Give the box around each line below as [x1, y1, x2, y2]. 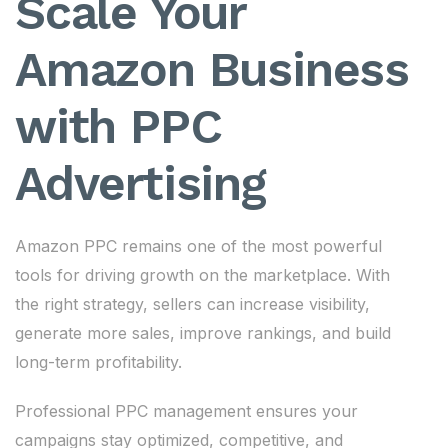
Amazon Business [15, 41, 409, 98]
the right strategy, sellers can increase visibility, [15, 294, 370, 314]
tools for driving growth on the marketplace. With [15, 265, 390, 285]
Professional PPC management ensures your [15, 401, 358, 421]
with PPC [15, 98, 222, 155]
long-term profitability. [15, 352, 182, 372]
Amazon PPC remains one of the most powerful [15, 236, 382, 256]
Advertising [15, 155, 266, 212]
